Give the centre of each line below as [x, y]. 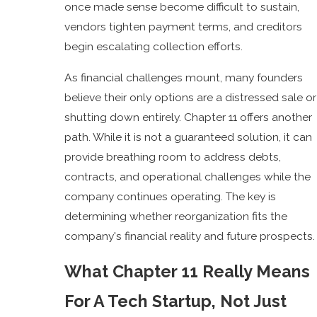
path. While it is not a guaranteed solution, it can [189, 137]
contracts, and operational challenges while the [188, 176]
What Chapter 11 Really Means [188, 272]
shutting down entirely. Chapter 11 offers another [189, 117]
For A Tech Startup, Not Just [176, 301]
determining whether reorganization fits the [176, 216]
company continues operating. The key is [171, 196]
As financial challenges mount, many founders [184, 77]
